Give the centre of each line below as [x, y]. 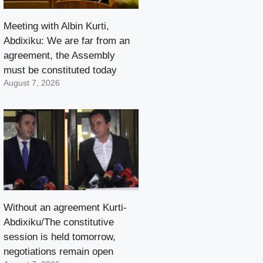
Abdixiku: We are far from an [67, 41]
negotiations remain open [58, 251]
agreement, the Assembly [59, 55]
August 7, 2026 [32, 83]
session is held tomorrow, [60, 237]
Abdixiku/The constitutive [59, 222]
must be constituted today [60, 70]
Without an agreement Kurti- [65, 207]
